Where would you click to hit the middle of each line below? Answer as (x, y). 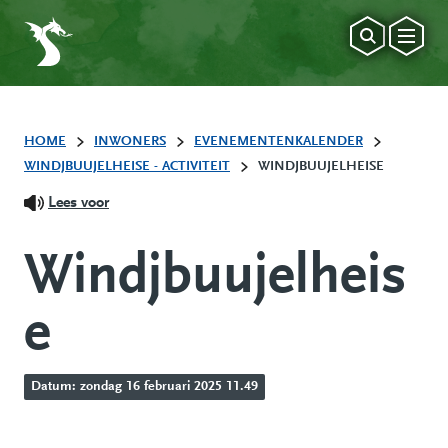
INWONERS (130, 142)
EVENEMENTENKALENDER (278, 142)
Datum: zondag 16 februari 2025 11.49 (144, 386)
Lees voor (78, 203)
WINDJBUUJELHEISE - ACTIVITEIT (127, 166)
